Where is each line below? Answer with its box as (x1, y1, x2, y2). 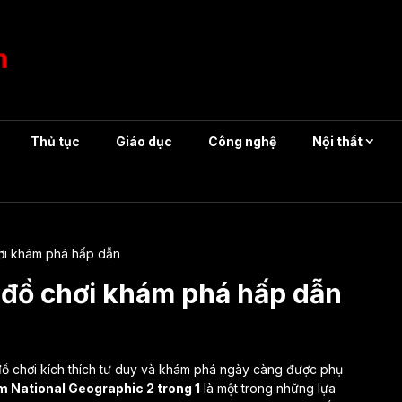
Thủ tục (31, 134, 80, 149)
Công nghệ (208, 134, 276, 149)
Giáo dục (116, 134, 172, 149)
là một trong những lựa (200, 380, 336, 396)
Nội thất (312, 134, 363, 149)
